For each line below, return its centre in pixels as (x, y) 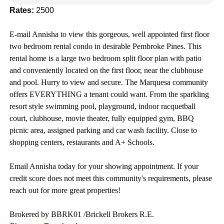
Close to (184, 130)
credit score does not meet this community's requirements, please (110, 178)
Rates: (21, 10)
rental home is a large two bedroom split (72, 58)
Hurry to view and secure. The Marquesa (105, 82)
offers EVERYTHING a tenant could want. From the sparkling (109, 94)
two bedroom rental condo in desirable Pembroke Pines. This (105, 46)
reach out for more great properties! (65, 190)
